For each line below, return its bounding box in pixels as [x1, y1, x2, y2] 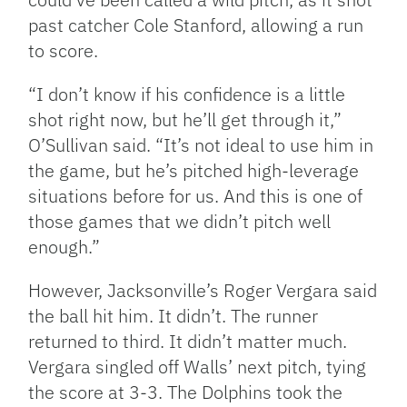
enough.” [28, 234, 101, 260]
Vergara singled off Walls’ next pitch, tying [28, 354, 367, 380]
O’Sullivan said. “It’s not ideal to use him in [28, 133, 374, 158]
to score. [28, 38, 99, 64]
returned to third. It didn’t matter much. [28, 329, 348, 354]
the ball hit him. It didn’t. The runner [28, 303, 319, 329]
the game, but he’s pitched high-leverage [28, 158, 360, 184]
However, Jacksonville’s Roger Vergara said [28, 278, 378, 303]
